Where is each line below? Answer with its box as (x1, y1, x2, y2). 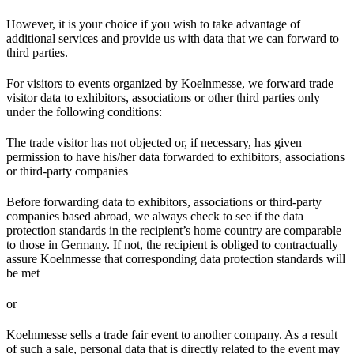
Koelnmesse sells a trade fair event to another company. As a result (6, 327, 337, 341)
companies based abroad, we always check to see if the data (6, 209, 303, 223)
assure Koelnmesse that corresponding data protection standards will (6, 251, 345, 265)
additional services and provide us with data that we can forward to (6, 31, 339, 45)
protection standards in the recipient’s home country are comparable (6, 223, 341, 237)
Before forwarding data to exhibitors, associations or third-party (6, 194, 322, 209)
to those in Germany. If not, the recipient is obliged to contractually (6, 237, 338, 251)
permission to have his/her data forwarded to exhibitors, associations (6, 149, 345, 164)
